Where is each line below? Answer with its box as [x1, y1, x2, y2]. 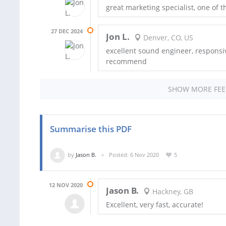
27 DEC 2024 [51, 27, 83, 35]
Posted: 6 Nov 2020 [109, 151, 159, 159]
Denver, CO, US [141, 32, 193, 42]
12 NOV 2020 [49, 181, 83, 189]
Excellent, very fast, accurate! [106, 200, 203, 210]
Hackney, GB [150, 186, 193, 196]
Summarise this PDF [50, 123, 132, 135]
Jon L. [106, 31, 130, 43]
